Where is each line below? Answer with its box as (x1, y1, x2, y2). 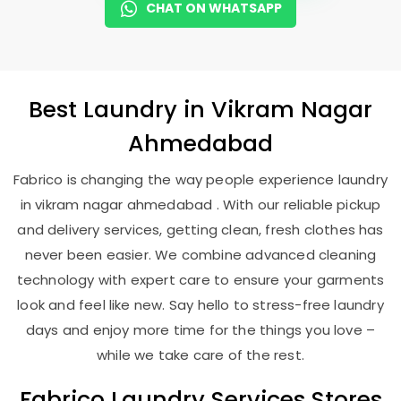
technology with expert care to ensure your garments (16, 270, 385, 289)
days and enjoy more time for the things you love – (25, 320, 376, 339)
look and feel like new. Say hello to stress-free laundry (17, 295, 384, 314)
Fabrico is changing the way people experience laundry (13, 170, 388, 189)
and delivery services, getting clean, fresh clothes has (17, 220, 384, 239)
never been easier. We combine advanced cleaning (24, 245, 377, 264)
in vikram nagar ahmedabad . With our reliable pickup (20, 195, 381, 214)
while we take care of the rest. (97, 346, 304, 364)
